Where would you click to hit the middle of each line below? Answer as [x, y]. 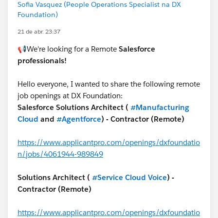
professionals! [42, 61]
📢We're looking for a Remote [68, 49]
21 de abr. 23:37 [39, 31]
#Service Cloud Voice [129, 177]
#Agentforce [79, 119]
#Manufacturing [160, 107]
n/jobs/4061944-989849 [60, 154]
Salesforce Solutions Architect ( [73, 107]
